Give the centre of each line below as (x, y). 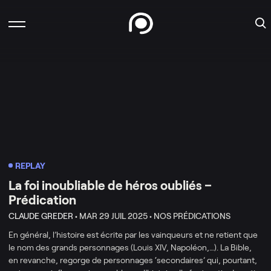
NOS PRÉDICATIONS (192, 216)
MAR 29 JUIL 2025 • (116, 216)
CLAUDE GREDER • (43, 216)
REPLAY (30, 165)
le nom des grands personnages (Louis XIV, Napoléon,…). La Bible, (130, 247)
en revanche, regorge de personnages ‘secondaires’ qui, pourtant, (133, 260)
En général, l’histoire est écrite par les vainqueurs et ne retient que (133, 234)
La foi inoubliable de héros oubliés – (110, 185)
